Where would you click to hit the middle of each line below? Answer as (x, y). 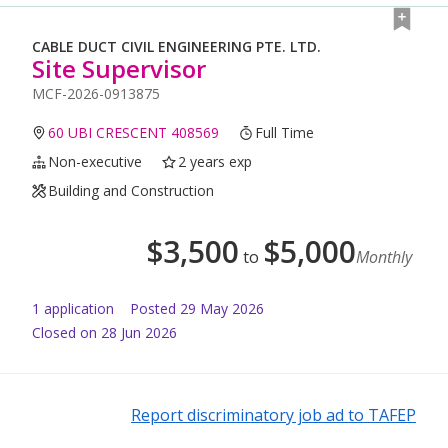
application (77, 309)
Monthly (384, 257)
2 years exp (215, 162)
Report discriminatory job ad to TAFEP (273, 415)
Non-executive (95, 162)
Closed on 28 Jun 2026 (104, 333)
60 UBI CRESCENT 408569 (134, 133)
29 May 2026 (222, 309)
